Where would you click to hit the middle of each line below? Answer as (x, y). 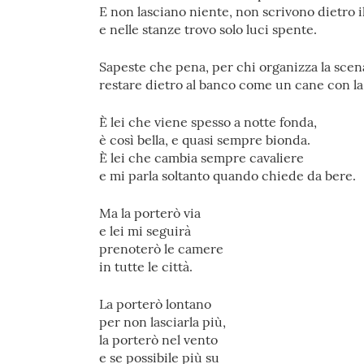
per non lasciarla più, (162, 322)
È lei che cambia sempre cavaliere (201, 158)
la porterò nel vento (158, 340)
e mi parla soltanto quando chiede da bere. (227, 175)
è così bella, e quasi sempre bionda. (205, 140)
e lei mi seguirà (145, 231)
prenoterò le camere (161, 249)
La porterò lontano (155, 304)
